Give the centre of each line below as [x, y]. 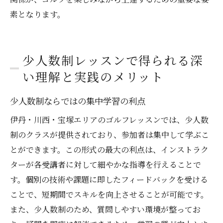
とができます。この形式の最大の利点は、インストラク [109, 150]
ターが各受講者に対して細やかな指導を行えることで [106, 165]
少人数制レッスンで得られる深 [113, 60]
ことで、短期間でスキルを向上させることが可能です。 [109, 195]
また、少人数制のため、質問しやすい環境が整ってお [105, 210]
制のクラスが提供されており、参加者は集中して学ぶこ [110, 135]
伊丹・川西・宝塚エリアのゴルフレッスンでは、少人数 [109, 120]
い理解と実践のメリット [93, 77]
